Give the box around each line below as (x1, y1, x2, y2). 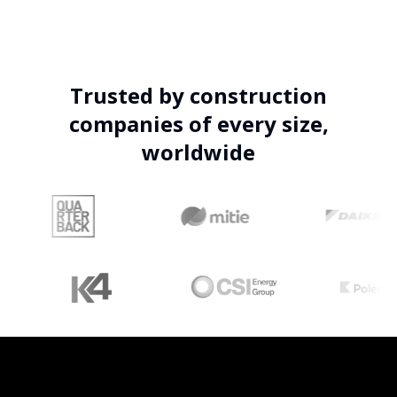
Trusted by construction (70, 81, 327, 110)
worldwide (142, 137, 255, 167)
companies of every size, (68, 109, 329, 138)
